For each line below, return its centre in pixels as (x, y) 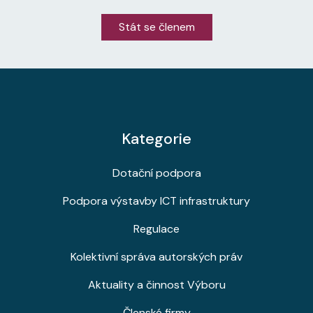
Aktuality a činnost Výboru (156, 285)
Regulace (156, 229)
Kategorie (156, 139)
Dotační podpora (156, 173)
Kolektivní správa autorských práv (156, 257)
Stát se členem (156, 27)
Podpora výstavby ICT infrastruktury (156, 201)
